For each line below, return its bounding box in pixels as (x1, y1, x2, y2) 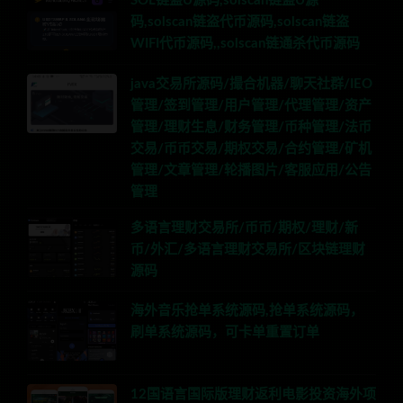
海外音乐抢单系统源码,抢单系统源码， (130, 304, 363, 318)
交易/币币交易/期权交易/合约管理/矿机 (130, 141, 372, 156)
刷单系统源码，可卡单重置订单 (130, 326, 319, 340)
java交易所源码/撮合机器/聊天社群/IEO (130, 76, 372, 91)
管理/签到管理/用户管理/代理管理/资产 (130, 98, 372, 112)
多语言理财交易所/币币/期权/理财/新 (130, 220, 358, 235)
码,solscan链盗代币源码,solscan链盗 (130, 15, 349, 30)
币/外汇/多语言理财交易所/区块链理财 (130, 242, 365, 256)
